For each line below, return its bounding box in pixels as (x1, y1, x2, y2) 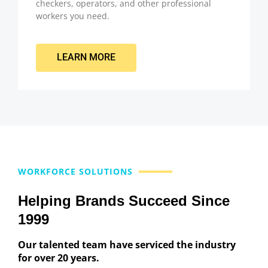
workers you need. (36, 10, 109, 22)
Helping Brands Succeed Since (18, 192, 230, 209)
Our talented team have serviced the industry (18, 237, 236, 251)
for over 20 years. (18, 251, 99, 264)
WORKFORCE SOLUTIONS (18, 165, 133, 177)
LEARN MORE (57, 51, 115, 63)
